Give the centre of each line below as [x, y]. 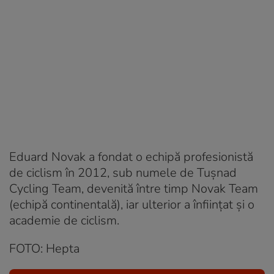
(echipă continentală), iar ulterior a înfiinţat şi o [132, 204]
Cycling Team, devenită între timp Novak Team [134, 188]
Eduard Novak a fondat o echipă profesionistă [131, 157]
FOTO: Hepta [44, 248]
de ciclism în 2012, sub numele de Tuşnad [123, 172]
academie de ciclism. [64, 220]
